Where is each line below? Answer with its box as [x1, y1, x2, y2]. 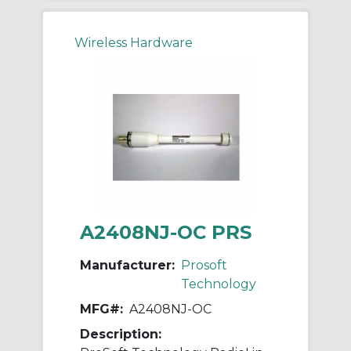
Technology [181, 277, 256, 292]
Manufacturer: [80, 258, 175, 273]
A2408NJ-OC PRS [80, 221, 251, 244]
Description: [80, 327, 161, 342]
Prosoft [181, 258, 227, 273]
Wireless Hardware [74, 35, 193, 51]
